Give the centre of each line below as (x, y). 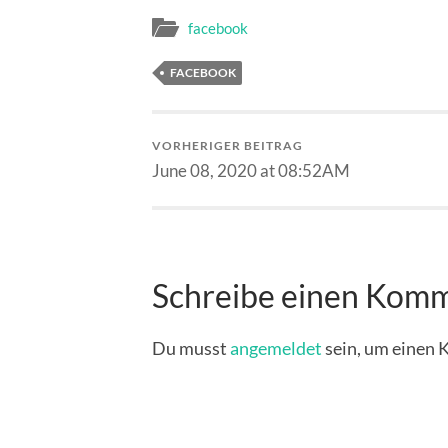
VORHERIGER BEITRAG (227, 146)
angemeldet (276, 347)
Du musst (191, 347)
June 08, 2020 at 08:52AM (251, 171)
